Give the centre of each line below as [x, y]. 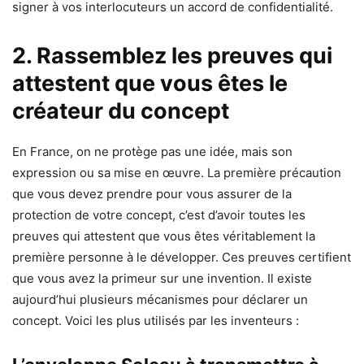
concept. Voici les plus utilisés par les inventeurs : [156, 321]
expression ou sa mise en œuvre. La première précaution [177, 173]
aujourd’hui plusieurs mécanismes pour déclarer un [160, 300]
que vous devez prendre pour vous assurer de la [152, 194]
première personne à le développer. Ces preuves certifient [182, 258]
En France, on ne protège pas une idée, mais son [152, 152]
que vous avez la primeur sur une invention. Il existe [162, 279]
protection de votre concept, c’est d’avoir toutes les [159, 215]
